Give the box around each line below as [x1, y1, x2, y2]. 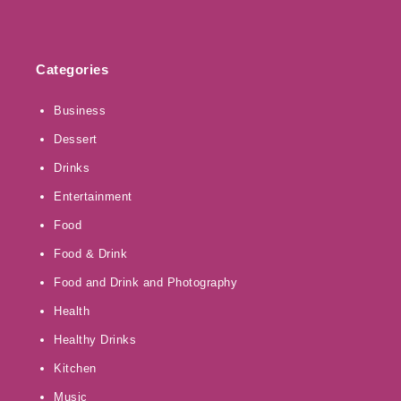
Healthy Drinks [54, 333, 136, 347]
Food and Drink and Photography [54, 276, 237, 290]
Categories [36, 62, 108, 78]
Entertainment [54, 190, 132, 204]
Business [54, 104, 106, 118]
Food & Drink [54, 247, 127, 261]
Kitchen [54, 362, 97, 376]
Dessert [54, 132, 98, 147]
